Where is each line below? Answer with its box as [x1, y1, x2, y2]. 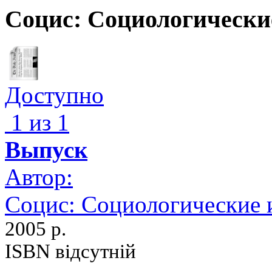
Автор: [5, 163, 73, 190]
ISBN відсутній [5, 240, 136, 262]
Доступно [5, 81, 104, 108]
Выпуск [5, 136, 87, 163]
